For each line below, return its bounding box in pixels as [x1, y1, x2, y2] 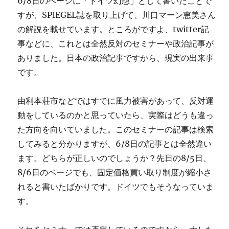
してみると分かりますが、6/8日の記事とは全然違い [17, 139, 212, 149]
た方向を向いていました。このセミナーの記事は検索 [17, 124, 214, 134]
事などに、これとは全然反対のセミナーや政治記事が [17, 38, 214, 49]
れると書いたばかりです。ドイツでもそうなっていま [17, 181, 214, 192]
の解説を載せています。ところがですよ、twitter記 [17, 24, 210, 34]
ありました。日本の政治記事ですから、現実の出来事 [17, 53, 214, 63]
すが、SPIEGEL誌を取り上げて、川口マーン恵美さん [17, 10, 216, 20]
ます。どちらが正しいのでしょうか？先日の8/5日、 [17, 153, 212, 163]
